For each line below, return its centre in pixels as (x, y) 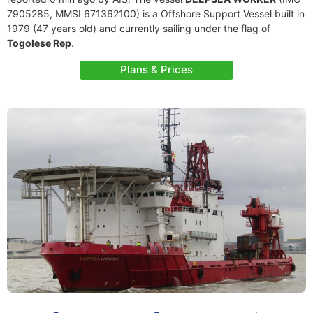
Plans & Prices (156, 70)
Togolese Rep (39, 43)
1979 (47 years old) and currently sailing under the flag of (139, 28)
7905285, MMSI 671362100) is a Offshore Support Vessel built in (156, 14)
